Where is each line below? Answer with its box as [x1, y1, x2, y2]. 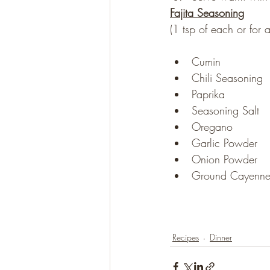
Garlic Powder [192, 135, 257, 150]
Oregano [192, 119, 233, 134]
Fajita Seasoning [170, 5, 244, 20]
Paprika [192, 86, 225, 101]
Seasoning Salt [192, 102, 259, 118]
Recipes [172, 231, 199, 243]
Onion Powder [192, 151, 257, 166]
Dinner [210, 231, 232, 243]
